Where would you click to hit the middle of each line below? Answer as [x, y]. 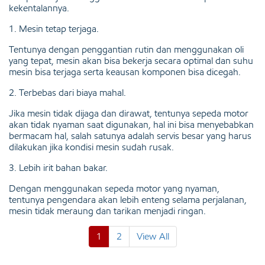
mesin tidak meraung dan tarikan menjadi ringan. [107, 211]
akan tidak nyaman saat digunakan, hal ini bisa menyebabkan [131, 124]
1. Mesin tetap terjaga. [54, 28]
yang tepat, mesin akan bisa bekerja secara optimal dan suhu [131, 60]
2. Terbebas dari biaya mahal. [67, 92]
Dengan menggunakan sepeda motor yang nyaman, [114, 188]
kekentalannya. [39, 8]
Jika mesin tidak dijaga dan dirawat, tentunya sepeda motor [129, 113]
